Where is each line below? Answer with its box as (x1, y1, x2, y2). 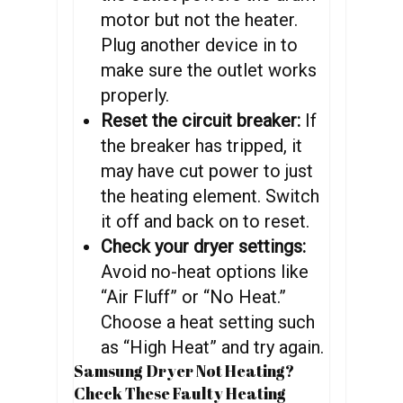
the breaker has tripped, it (101, 135, 303, 157)
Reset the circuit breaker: (101, 110, 301, 131)
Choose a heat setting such (101, 311, 316, 333)
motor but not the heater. (101, 9, 299, 31)
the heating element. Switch (101, 185, 320, 207)
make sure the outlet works (101, 59, 318, 81)
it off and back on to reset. (101, 210, 310, 232)
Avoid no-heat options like (101, 261, 309, 282)
